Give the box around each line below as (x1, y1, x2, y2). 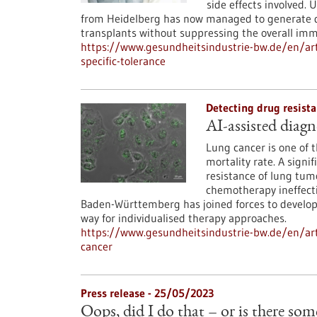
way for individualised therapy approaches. (81, 211, 287, 225)
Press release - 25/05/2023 (81, 286, 214, 300)
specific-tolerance (81, 54, 166, 68)
